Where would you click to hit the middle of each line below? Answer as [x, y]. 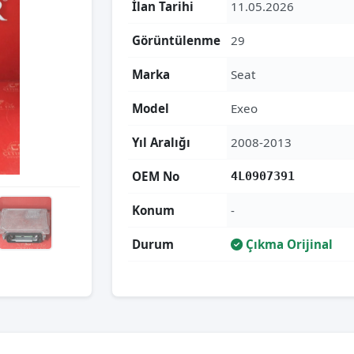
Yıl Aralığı [161, 142]
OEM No [156, 176]
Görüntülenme [176, 40]
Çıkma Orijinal [288, 244]
